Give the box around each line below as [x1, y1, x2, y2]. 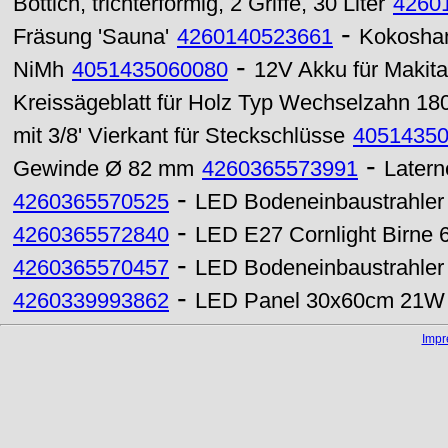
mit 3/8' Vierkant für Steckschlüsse [13, 124, 345, 148]
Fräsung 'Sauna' [13, 25, 169, 49]
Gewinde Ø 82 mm [13, 157, 194, 181]
